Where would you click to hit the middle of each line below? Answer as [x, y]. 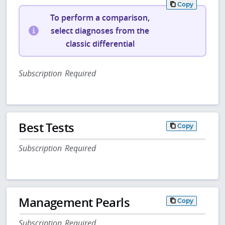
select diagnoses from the [100, 31]
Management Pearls [74, 202]
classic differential [100, 44]
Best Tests [46, 127]
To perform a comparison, [100, 18]
